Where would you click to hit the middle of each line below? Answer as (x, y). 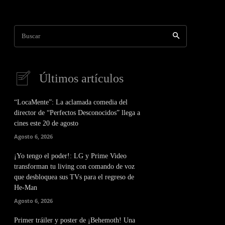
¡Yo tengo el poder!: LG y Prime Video (70, 156)
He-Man (27, 188)
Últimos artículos (81, 78)
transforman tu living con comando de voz (74, 166)
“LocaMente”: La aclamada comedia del (71, 102)
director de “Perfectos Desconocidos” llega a (77, 113)
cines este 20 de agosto (46, 123)
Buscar (31, 36)
